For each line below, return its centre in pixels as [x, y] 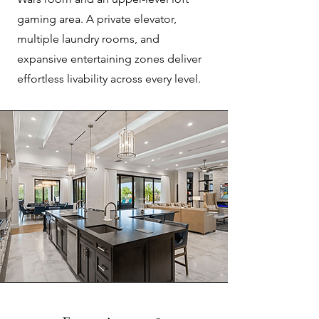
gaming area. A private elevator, [97, 19]
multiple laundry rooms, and [88, 39]
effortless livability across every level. [109, 79]
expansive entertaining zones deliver [109, 59]
